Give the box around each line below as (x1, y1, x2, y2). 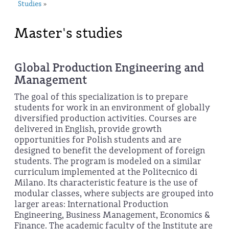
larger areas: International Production (14, 198, 168, 211)
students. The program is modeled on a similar (14, 155, 201, 168)
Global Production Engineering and (14, 60, 204, 76)
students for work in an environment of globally (14, 102, 210, 114)
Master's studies (14, 24, 123, 43)
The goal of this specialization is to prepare (14, 91, 188, 103)
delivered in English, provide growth (14, 123, 162, 135)
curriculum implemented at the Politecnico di (14, 166, 197, 178)
